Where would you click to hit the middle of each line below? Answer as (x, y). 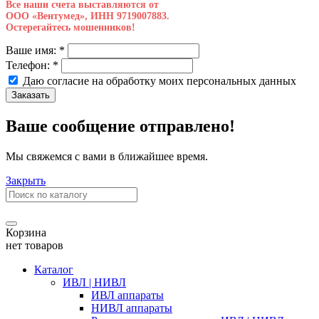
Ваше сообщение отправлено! (120, 126)
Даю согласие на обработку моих (105, 81)
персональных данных (241, 81)
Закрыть (26, 181)
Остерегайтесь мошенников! (70, 28)
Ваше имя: (32, 51)
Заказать (31, 95)
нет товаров (35, 246)
